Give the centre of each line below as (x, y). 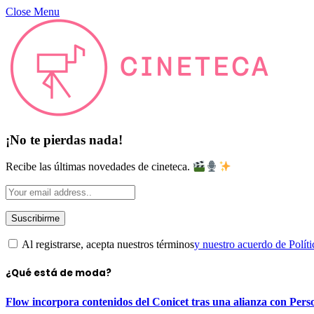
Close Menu (33, 12)
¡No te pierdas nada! (64, 139)
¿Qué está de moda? (59, 273)
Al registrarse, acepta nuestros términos (107, 244)
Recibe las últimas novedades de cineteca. (99, 167)
